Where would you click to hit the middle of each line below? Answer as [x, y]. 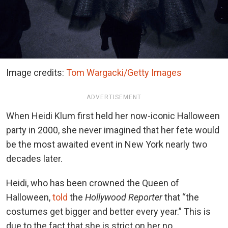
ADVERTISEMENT [114, 97]
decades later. [34, 158]
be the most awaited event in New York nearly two [107, 144]
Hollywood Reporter [124, 197]
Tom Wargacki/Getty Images [124, 72]
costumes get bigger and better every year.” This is [108, 211]
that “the [181, 197]
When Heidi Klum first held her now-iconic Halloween [113, 116]
